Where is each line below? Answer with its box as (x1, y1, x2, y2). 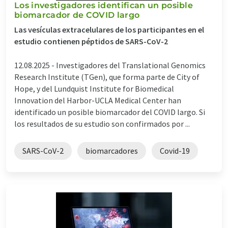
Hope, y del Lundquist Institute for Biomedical (14, 83, 174, 94)
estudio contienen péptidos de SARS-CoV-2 (14, 36, 168, 46)
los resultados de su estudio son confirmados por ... (14, 118, 190, 129)
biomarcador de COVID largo (14, 10, 140, 20)
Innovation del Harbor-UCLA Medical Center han (14, 95, 181, 105)
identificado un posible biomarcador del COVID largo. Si (14, 106, 205, 117)
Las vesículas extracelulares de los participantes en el (14, 24, 204, 35)
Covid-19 (160, 145, 190, 156)
